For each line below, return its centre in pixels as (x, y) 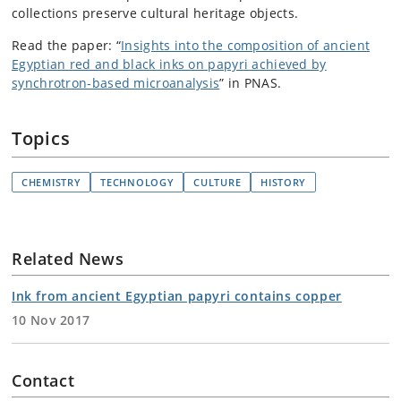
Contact (43, 380)
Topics (41, 138)
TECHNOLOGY (137, 182)
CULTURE (218, 182)
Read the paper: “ (67, 45)
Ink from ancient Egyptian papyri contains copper (177, 296)
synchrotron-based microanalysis (116, 83)
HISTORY (284, 182)
